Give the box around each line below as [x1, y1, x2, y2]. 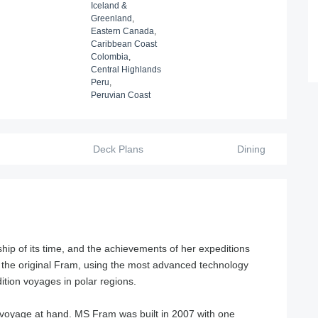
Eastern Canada [90, 26, 154, 36]
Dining [237, 143, 265, 155]
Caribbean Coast [90, 39, 157, 49]
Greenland [90, 13, 132, 23]
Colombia [90, 52, 128, 62]
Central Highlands [90, 65, 161, 75]
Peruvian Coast [90, 90, 150, 100]
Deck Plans [93, 143, 143, 155]
